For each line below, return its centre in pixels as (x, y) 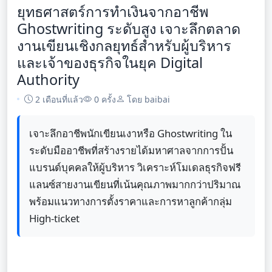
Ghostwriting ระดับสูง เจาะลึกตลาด (129, 28)
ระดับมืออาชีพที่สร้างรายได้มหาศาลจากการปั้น (131, 150)
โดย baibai (147, 99)
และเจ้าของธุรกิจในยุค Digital (110, 62)
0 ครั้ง (104, 99)
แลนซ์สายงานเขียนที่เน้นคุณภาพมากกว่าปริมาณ (135, 184)
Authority (48, 79)
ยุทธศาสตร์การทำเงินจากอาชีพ (113, 11)
